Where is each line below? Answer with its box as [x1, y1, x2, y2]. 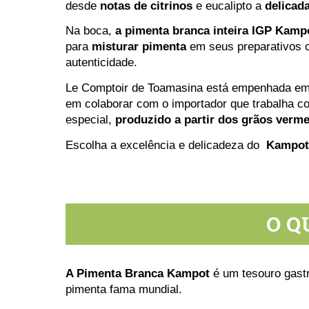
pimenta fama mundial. [65, 283, 186, 297]
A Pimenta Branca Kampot [65, 267, 210, 281]
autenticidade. [65, 56, 137, 70]
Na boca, [65, 24, 115, 38]
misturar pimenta [91, 40, 186, 54]
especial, [65, 112, 115, 126]
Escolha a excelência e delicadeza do [65, 138, 266, 152]
